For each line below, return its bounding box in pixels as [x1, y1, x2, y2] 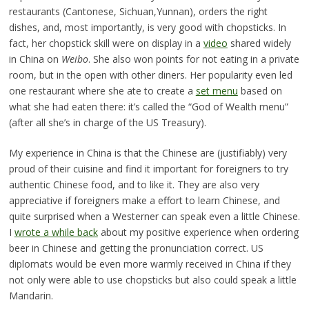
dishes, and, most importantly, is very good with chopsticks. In [8, 20, 286, 34]
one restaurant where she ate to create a [8, 83, 196, 97]
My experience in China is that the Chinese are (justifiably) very [8, 146, 287, 159]
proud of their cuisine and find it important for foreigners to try [8, 161, 288, 175]
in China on [8, 52, 61, 66]
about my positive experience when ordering [97, 225, 299, 239]
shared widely [227, 36, 291, 50]
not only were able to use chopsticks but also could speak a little [8, 272, 297, 286]
